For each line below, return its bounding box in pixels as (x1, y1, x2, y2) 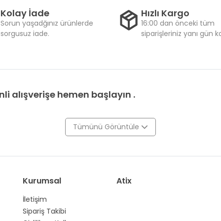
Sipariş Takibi (23, 206, 66, 216)
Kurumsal (23, 175, 61, 186)
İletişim (23, 194, 47, 204)
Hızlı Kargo (141, 6, 189, 19)
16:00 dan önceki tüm (141, 18, 215, 28)
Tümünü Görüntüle (73, 121, 141, 132)
